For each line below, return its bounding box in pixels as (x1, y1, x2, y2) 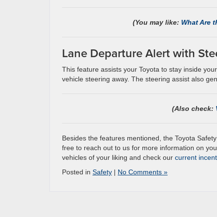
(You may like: (133, 18, 182, 26)
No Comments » (118, 168, 168, 176)
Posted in (62, 168, 93, 176)
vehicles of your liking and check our (62, 154, 175, 161)
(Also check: (172, 105, 216, 112)
